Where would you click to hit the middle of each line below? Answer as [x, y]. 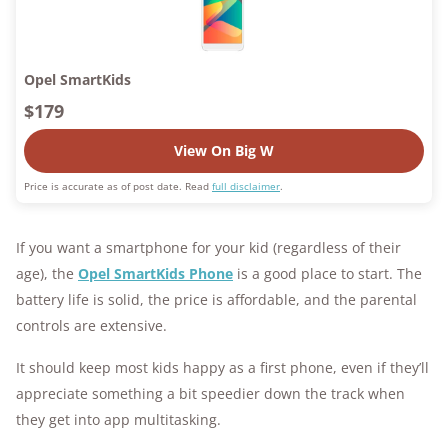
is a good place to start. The [327, 274]
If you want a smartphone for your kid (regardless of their [208, 248]
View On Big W [224, 151]
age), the [47, 274]
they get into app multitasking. [118, 420]
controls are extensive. [91, 326]
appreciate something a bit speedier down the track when [210, 394]
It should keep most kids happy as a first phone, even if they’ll [222, 368]
